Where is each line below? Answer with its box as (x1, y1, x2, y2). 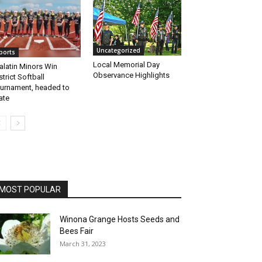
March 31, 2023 (60, 239, 106, 249)
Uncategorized (96, 46, 140, 55)
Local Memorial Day (92, 60, 160, 70)
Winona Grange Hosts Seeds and (60, 215, 180, 225)
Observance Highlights (92, 71, 170, 80)
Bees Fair (60, 226, 94, 236)
